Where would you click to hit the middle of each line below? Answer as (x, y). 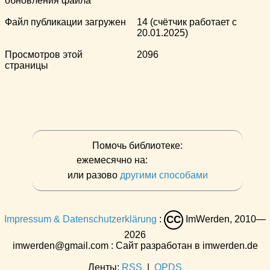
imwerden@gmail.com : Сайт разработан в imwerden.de (135, 245)
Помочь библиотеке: (137, 145)
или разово (93, 175)
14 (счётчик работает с (187, 22)
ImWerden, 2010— (224, 219)
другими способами (164, 175)
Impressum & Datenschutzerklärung (80, 219)
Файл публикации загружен (65, 22)
